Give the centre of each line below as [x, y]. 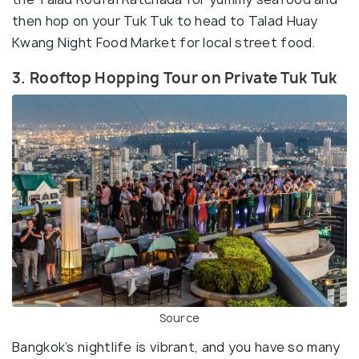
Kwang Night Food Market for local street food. [164, 42]
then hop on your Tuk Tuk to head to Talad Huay [165, 20]
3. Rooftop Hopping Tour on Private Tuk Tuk [175, 78]
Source [179, 318]
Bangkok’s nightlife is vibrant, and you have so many [176, 347]
